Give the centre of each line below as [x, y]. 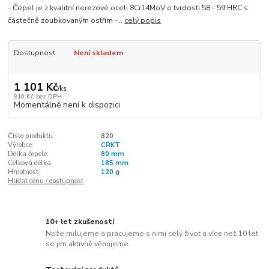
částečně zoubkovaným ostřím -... [66, 21]
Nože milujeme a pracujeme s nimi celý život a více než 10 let [152, 233]
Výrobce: [21, 145]
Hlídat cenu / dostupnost [46, 181]
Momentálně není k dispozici [67, 104]
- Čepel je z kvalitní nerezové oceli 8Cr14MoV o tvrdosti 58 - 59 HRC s [128, 8]
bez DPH [49, 96]
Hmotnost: [24, 172]
